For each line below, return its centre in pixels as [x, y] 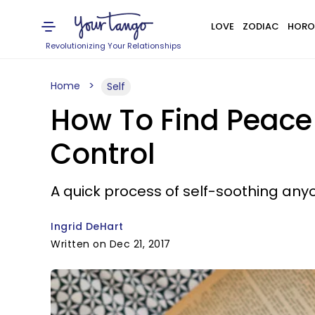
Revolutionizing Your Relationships [114, 46]
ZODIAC [261, 26]
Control [103, 154]
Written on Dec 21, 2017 [111, 244]
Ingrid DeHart [87, 226]
